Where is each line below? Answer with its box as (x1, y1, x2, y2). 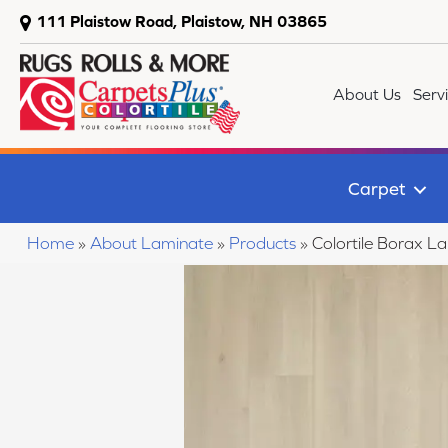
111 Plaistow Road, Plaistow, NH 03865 (36, 12, 327, 30)
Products (229, 233, 296, 254)
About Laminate (90, 233, 213, 254)
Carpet (347, 178, 406, 199)
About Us (333, 85, 402, 103)
